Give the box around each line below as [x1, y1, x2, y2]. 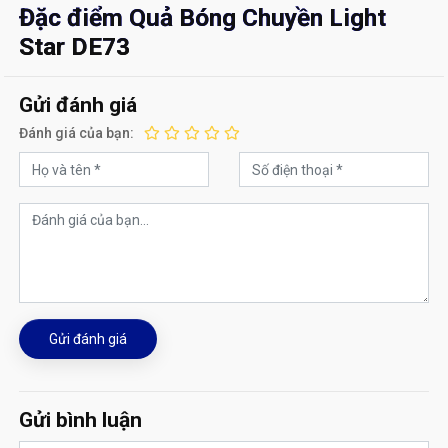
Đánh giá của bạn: [18, 125, 134, 141]
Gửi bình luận [18, 408, 142, 432]
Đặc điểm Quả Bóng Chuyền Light [18, 3, 386, 32]
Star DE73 [18, 32, 130, 61]
